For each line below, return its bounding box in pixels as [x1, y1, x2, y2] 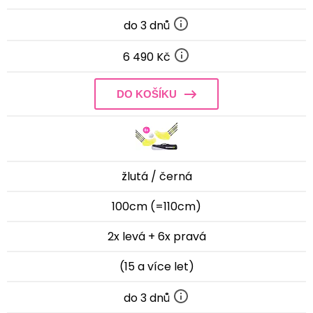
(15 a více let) [119, 258, 194, 275]
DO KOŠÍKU [117, 87, 177, 100]
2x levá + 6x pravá [107, 228, 206, 245]
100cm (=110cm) [112, 198, 201, 214]
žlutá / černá [121, 168, 192, 184]
